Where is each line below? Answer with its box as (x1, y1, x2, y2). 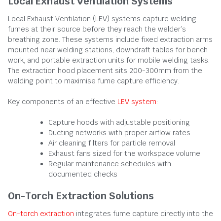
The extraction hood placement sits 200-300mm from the (8, 66, 202, 75)
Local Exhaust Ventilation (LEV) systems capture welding (8, 14, 196, 23)
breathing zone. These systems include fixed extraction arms (8, 35, 213, 44)
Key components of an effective (8, 97, 117, 106)
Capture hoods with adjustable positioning (48, 117, 190, 127)
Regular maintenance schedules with (48, 159, 171, 168)
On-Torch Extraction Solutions (8, 189, 154, 202)
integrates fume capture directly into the (74, 209, 213, 218)
